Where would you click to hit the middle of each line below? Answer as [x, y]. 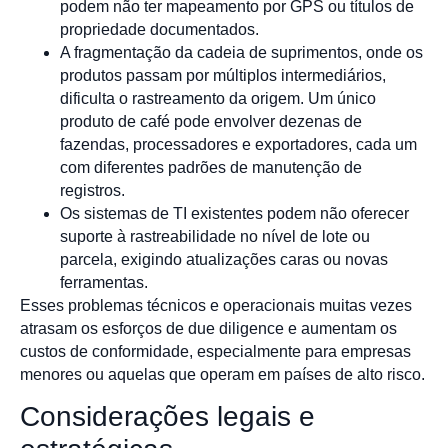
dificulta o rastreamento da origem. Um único [218, 98]
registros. [92, 190]
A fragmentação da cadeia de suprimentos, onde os [241, 52]
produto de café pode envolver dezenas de [211, 121]
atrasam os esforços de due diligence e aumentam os [208, 328]
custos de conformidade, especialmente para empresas [215, 351]
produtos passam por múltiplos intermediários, [223, 75]
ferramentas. [104, 282]
